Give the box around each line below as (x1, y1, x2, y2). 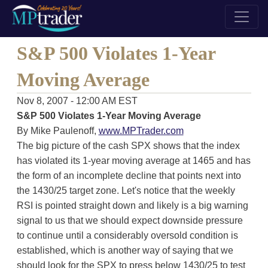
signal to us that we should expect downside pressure (16, 215, 243, 226)
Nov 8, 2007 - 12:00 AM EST (16, 96, 138, 106)
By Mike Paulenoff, (16, 126, 99, 136)
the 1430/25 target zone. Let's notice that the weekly (16, 185, 235, 196)
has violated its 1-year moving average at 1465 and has (16, 156, 251, 166)
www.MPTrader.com (98, 126, 184, 136)
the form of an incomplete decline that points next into (16, 170, 241, 181)
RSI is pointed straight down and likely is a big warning (16, 200, 248, 211)
